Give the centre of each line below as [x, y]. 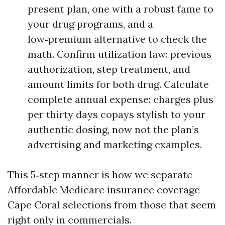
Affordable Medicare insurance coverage [104, 190]
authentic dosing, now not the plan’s [113, 129]
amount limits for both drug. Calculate [118, 84]
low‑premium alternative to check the [117, 39]
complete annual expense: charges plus [121, 99]
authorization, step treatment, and [109, 69]
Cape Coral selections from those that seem [112, 205]
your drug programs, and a [90, 24]
